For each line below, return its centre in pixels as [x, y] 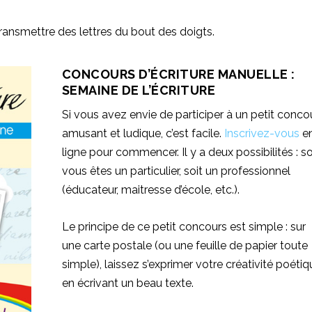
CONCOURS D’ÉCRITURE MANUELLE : [178, 75]
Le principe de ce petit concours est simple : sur [184, 226]
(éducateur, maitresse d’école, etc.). [150, 190]
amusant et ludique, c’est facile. [143, 134]
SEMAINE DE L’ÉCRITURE [139, 91]
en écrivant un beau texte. [127, 283]
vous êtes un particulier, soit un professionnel [176, 171]
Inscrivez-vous [262, 134]
